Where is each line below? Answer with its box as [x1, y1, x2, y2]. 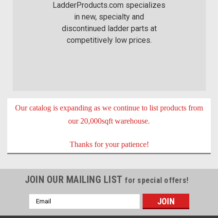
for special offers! [125, 175, 189, 185]
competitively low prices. [66, 35, 152, 45]
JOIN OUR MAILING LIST [24, 173, 125, 185]
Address [29, 204, 55, 213]
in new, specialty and [74, 12, 144, 21]
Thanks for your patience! [69, 140, 149, 148]
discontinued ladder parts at [61, 23, 157, 33]
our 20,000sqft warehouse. [68, 116, 150, 125]
